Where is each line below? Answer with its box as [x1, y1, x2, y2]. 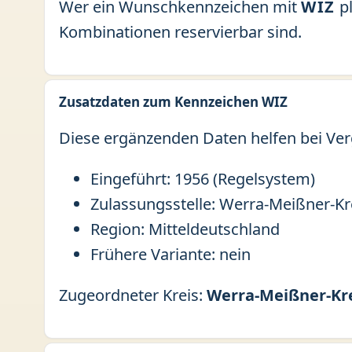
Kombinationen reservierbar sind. [59, 21, 302, 42]
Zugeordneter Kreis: [59, 284, 207, 306]
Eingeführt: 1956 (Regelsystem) [90, 168, 315, 189]
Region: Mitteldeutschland [90, 218, 280, 240]
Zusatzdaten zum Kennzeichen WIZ [59, 93, 288, 111]
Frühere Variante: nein [90, 244, 251, 265]
